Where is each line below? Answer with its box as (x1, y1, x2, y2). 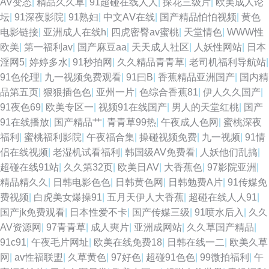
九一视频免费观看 (44, 72, 121, 82)
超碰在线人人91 (189, 192, 257, 202)
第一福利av (24, 42, 73, 52)
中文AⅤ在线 (103, 12, 155, 22)
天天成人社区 (131, 42, 189, 52)
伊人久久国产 (203, 87, 261, 97)
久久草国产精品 (187, 222, 254, 232)
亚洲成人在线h (43, 27, 106, 37)
